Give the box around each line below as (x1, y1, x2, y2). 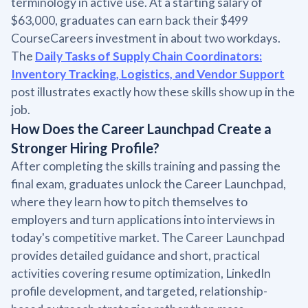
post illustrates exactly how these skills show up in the (11, 84, 295, 99)
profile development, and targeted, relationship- (11, 283, 267, 298)
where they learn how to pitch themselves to (11, 194, 247, 209)
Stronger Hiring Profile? (11, 139, 159, 156)
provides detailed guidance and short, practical (11, 247, 260, 263)
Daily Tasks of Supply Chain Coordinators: (35, 48, 262, 63)
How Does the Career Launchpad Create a (11, 120, 272, 137)
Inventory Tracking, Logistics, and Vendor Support (11, 66, 285, 81)
